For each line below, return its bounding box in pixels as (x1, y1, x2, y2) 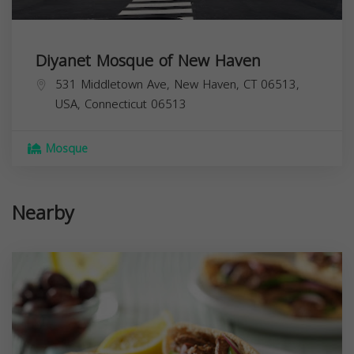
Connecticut (85, 92, 147, 115)
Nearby (12, 194, 74, 232)
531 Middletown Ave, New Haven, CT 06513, (55, 73, 299, 96)
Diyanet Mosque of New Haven (36, 45, 261, 76)
